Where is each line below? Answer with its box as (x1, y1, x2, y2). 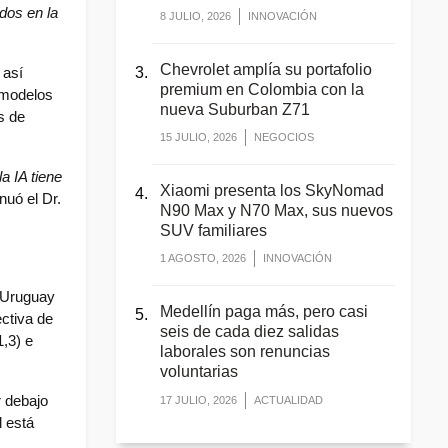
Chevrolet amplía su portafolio (160, 61, 372, 79)
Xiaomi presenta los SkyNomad (160, 182, 384, 200)
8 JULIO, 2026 (160, 10, 231, 23)
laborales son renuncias (160, 343, 330, 361)
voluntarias (160, 363, 238, 381)
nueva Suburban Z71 (160, 101, 310, 119)
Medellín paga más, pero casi (160, 303, 368, 321)
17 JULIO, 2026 (160, 393, 237, 406)
